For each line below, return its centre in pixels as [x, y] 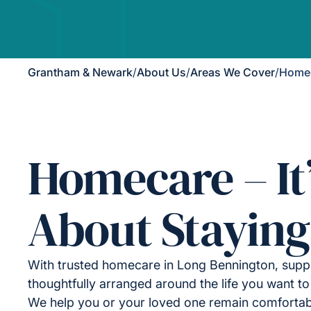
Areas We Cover [233, 72]
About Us [161, 72]
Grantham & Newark [80, 72]
